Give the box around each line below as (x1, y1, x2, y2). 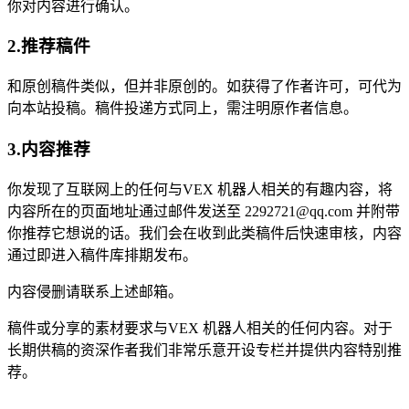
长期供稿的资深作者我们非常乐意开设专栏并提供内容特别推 (7, 341, 402, 358)
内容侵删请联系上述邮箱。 (7, 283, 183, 299)
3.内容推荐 (7, 139, 90, 159)
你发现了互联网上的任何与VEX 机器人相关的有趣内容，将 (7, 181, 393, 197)
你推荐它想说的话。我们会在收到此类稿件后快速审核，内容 (7, 225, 402, 241)
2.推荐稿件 (7, 37, 90, 57)
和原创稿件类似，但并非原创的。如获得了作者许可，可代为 (7, 79, 402, 95)
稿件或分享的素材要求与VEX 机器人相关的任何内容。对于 (7, 320, 393, 336)
